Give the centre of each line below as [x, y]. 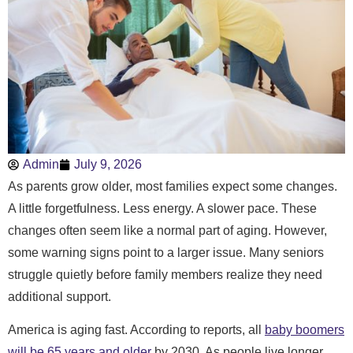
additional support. [59, 297]
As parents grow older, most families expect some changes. [173, 187]
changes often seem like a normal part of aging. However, [167, 231]
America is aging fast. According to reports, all [136, 330]
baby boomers [305, 330]
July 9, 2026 [108, 165]
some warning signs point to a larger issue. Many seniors [166, 253]
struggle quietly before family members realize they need [165, 275]
